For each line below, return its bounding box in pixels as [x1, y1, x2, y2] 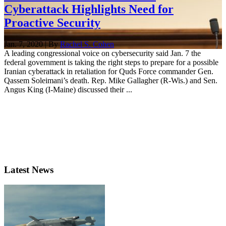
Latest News [4, 164, 53, 175]
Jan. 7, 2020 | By [4, 39, 60, 48]
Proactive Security [4, 16, 100, 29]
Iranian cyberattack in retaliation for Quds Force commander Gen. [4, 67, 213, 76]
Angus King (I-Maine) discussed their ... [4, 85, 132, 94]
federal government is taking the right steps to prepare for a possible [4, 58, 218, 67]
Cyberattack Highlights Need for [4, 2, 174, 16]
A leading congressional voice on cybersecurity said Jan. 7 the [4, 48, 201, 58]
